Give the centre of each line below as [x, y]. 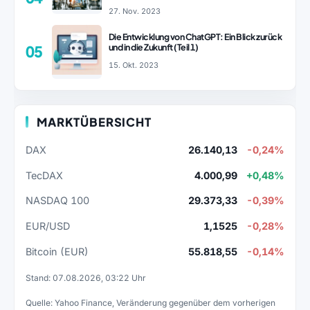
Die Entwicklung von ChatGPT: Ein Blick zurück [195, 37]
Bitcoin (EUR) [57, 252]
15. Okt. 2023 [133, 65]
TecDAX [44, 175]
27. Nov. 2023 [134, 11]
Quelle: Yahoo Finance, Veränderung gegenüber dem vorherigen [151, 303]
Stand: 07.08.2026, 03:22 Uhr [86, 278]
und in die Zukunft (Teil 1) [153, 47]
